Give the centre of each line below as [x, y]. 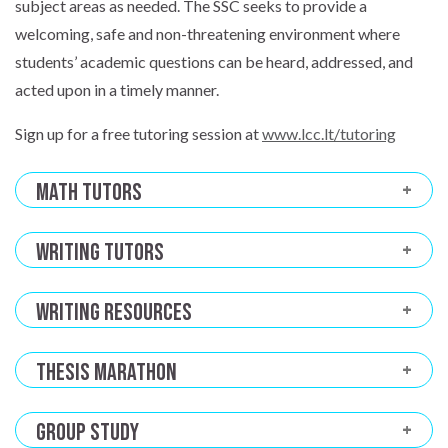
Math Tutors [89, 193]
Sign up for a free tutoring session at [138, 134]
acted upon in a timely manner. [117, 90]
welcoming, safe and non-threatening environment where [207, 34]
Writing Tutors [100, 253]
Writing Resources [114, 313]
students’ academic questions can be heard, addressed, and [214, 62]
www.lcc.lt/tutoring [329, 134]
